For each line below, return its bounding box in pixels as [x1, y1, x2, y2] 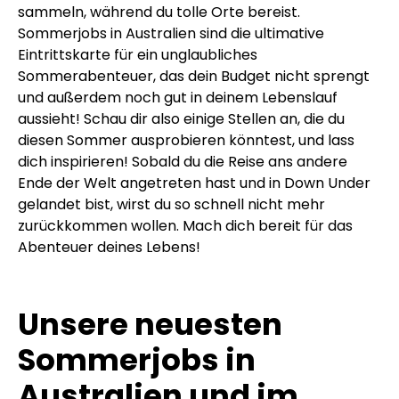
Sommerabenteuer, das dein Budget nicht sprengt [18, 66, 370, 86]
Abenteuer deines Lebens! [18, 237, 200, 257]
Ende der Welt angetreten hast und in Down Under [18, 173, 370, 193]
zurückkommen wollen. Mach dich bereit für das [18, 216, 353, 236]
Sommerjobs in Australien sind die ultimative [18, 23, 324, 44]
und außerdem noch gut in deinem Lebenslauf [18, 87, 338, 108]
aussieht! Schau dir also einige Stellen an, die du [18, 109, 345, 129]
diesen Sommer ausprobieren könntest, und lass [18, 130, 354, 151]
